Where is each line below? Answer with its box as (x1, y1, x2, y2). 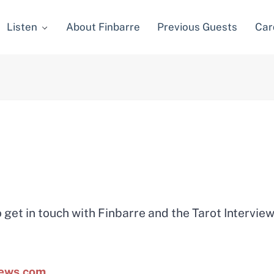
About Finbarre (66, 21, 141, 34)
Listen (7, 21, 38, 34)
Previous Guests (157, 21, 238, 34)
